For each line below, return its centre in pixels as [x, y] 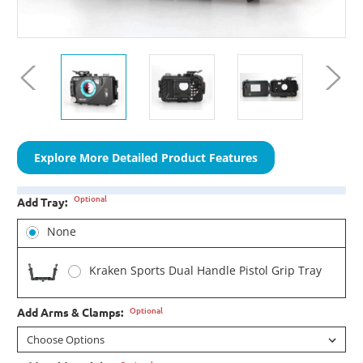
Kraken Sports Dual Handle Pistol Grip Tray [205, 271]
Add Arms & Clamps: [71, 312]
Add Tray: [43, 202]
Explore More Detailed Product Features [146, 158]
